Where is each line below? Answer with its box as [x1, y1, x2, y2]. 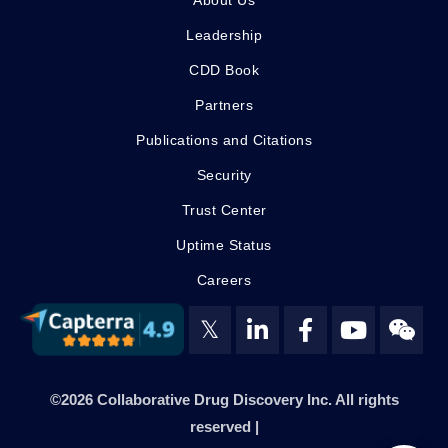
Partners [195, 97, 253, 114]
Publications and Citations [136, 132, 312, 149]
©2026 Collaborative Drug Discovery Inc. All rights [49, 391, 399, 409]
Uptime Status [176, 237, 272, 254]
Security [196, 167, 252, 184]
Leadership [186, 27, 262, 44]
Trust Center [181, 202, 267, 219]
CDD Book [189, 62, 259, 79]
